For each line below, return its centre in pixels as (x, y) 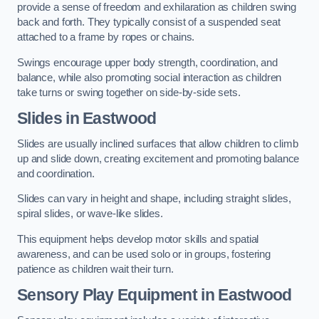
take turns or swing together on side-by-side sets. (129, 92)
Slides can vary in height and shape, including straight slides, (154, 199)
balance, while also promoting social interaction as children (150, 77)
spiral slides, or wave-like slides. (90, 214)
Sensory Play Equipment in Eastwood (155, 295)
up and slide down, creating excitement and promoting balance (158, 158)
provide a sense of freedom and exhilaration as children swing (157, 7)
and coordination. (56, 173)
